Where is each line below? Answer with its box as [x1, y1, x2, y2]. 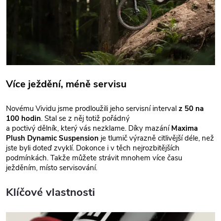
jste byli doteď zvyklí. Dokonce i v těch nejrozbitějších [6, 143, 180, 153]
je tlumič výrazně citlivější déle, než [99, 133, 214, 143]
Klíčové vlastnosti [6, 184, 98, 200]
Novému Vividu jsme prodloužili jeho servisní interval [6, 103, 179, 113]
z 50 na [179, 103, 204, 113]
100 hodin [6, 113, 41, 123]
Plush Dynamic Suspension [6, 133, 99, 143]
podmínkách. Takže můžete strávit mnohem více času [6, 152, 182, 163]
